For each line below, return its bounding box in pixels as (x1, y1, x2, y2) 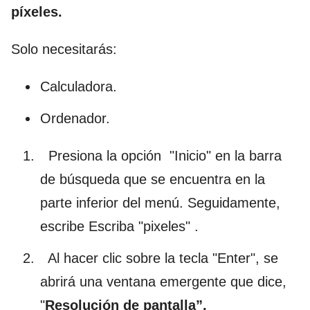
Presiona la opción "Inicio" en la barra (40, 147, 282, 163)
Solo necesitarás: (11, 41, 117, 57)
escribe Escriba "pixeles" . (40, 218, 199, 234)
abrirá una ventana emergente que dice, (40, 273, 286, 289)
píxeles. (11, 3, 62, 19)
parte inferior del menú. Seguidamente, (40, 194, 280, 210)
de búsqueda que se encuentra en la (40, 171, 265, 187)
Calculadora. (40, 78, 117, 94)
